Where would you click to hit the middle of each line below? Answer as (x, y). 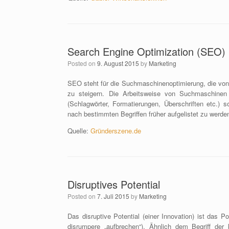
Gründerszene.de (116, 131)
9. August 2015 (118, 63)
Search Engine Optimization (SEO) (146, 51)
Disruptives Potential (114, 184)
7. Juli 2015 (113, 196)
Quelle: (79, 131)
